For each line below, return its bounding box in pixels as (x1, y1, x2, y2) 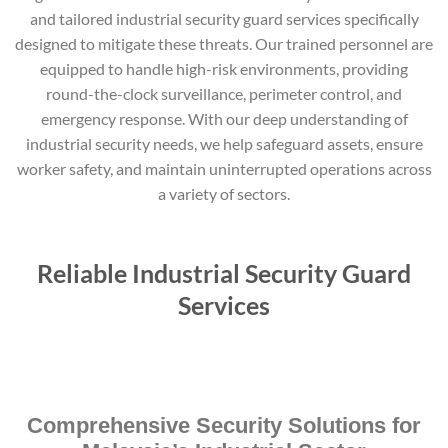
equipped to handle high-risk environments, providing (40, 59, 408, 78)
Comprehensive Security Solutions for (27, 413, 421, 439)
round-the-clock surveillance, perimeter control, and (46, 84, 402, 103)
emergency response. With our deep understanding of (40, 109, 408, 128)
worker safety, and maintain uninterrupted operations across (16, 159, 432, 178)
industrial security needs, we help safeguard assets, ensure (25, 134, 423, 153)
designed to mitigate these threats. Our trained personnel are (15, 34, 433, 53)
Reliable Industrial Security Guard (37, 257, 411, 288)
